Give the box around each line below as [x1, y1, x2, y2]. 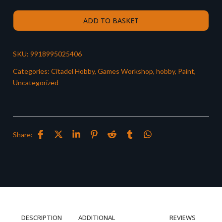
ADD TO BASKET [83, 16, 139, 25]
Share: [13, 130, 33, 139]
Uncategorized [13, 78, 58, 87]
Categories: [13, 67, 51, 75]
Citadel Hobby [51, 67, 95, 75]
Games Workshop [98, 67, 153, 75]
